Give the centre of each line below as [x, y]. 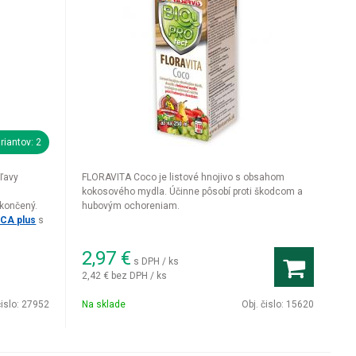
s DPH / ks [157, 261]
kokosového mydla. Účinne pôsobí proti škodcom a [193, 192]
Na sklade [104, 304]
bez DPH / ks [139, 275]
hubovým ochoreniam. [131, 206]
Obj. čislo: [264, 304]
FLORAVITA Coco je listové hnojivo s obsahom [184, 177]
